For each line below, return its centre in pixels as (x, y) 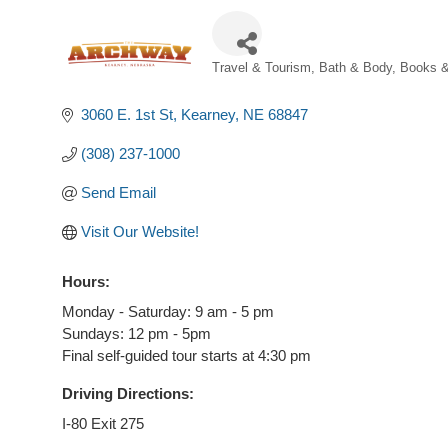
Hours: (86, 281)
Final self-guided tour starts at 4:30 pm (186, 355)
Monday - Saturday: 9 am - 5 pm (168, 311)
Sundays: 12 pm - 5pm (136, 333)
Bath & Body (355, 67)
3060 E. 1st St (126, 114)
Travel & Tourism (261, 67)
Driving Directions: (128, 393)
